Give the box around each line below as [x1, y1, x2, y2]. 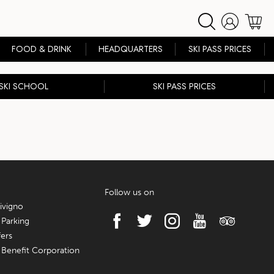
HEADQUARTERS [98, 43, 163, 55]
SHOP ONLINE [182, 13, 237, 26]
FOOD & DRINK [11, 43, 72, 55]
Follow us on [105, 187, 155, 198]
